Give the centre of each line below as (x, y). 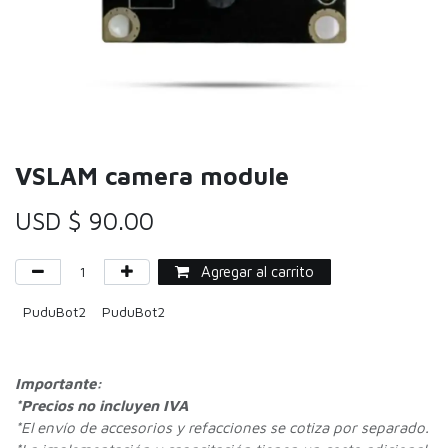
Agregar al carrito (255, 271)
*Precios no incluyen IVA (101, 405)
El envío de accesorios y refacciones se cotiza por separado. (225, 427)
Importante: (58, 383)
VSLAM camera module (152, 175)
